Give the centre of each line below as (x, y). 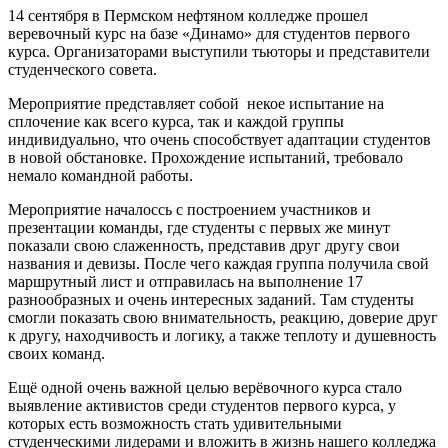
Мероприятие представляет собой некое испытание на (196, 103)
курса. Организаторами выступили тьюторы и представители (219, 51)
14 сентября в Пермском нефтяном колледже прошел (188, 15)
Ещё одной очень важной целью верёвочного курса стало (205, 387)
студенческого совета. (82, 69)
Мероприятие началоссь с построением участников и (189, 209)
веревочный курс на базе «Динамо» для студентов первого (209, 33)
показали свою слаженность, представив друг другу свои (204, 245)
